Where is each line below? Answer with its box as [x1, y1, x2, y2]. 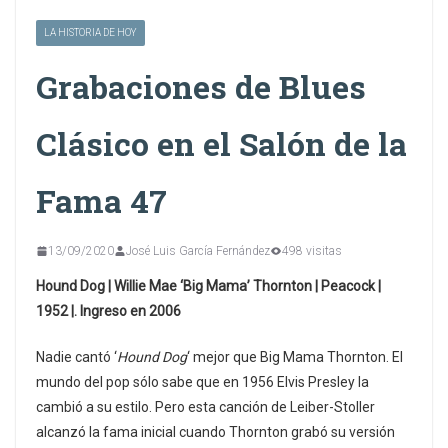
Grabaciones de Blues [36, 64, 366, 108]
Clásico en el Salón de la [36, 121, 407, 165]
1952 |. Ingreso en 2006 [36, 302, 181, 319]
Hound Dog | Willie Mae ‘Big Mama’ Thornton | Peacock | [36, 277, 381, 294]
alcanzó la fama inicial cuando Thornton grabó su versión [36, 423, 395, 440]
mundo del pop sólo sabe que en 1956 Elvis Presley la [36, 373, 369, 390]
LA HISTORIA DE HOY [44, 26, 137, 38]
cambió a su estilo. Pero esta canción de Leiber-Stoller [36, 398, 375, 415]
